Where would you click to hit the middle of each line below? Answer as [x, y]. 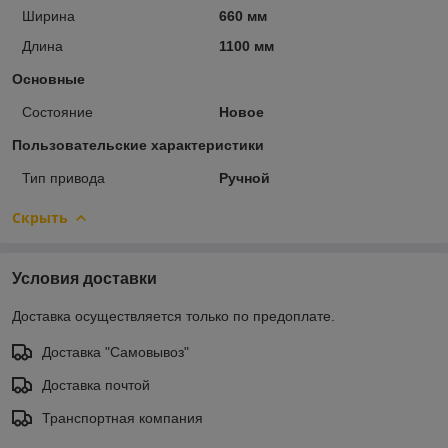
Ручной [244, 177]
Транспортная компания [122, 417]
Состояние [57, 111]
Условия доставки [84, 278]
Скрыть [40, 217]
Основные [48, 78]
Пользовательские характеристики [138, 144]
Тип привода [63, 177]
